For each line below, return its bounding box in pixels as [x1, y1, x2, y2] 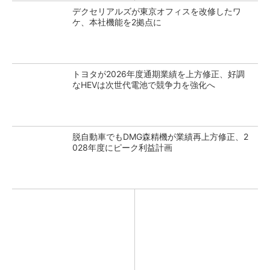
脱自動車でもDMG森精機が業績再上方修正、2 [72, 131, 248, 142]
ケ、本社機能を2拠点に [72, 16, 162, 27]
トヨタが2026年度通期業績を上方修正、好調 [72, 68, 245, 79]
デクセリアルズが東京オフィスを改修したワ [72, 5, 241, 16]
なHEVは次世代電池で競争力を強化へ [72, 79, 215, 90]
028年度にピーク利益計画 [72, 142, 172, 152]
